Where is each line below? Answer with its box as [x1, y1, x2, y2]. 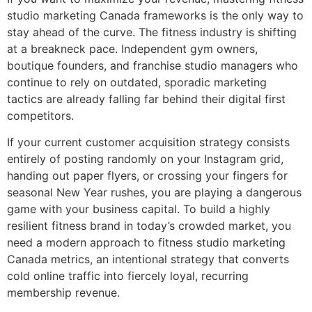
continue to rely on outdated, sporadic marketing [7, 75, 267, 89]
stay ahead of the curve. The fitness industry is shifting [7, 25, 297, 39]
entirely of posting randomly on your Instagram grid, [7, 152, 283, 166]
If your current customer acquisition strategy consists [7, 135, 290, 150]
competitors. [7, 109, 74, 123]
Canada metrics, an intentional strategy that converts [7, 252, 289, 267]
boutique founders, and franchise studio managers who [7, 58, 298, 72]
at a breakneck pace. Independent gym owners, [7, 42, 258, 56]
